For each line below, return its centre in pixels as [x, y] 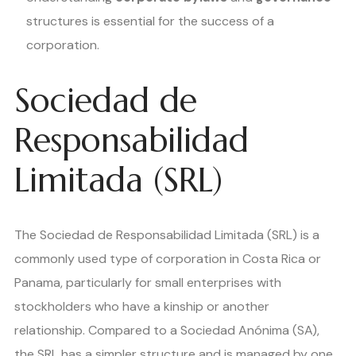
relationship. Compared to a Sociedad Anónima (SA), [167, 331]
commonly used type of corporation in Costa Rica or [168, 259]
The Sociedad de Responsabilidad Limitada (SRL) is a [167, 235]
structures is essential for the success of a [150, 21]
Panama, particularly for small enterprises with [148, 283]
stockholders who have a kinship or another [142, 307]
